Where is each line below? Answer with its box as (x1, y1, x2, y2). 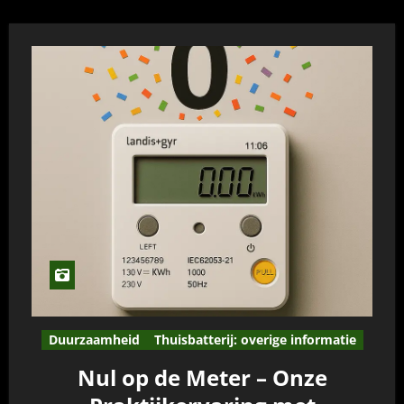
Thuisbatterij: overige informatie (153, 331, 356, 348)
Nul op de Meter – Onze (77, 363, 327, 392)
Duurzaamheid (48, 331, 140, 348)
